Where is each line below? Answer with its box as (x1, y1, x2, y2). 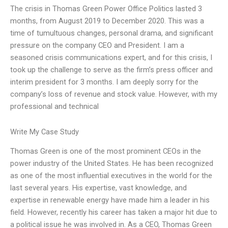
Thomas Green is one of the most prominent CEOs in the (10, 147, 201, 156)
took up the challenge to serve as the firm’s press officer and (10, 65, 213, 75)
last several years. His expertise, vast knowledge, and (10, 183, 187, 193)
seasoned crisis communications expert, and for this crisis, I (10, 53, 212, 63)
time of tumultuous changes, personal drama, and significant (10, 28, 213, 38)
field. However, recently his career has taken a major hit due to (10, 208, 217, 217)
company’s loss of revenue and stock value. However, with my (10, 90, 217, 99)
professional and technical (10, 102, 99, 111)
